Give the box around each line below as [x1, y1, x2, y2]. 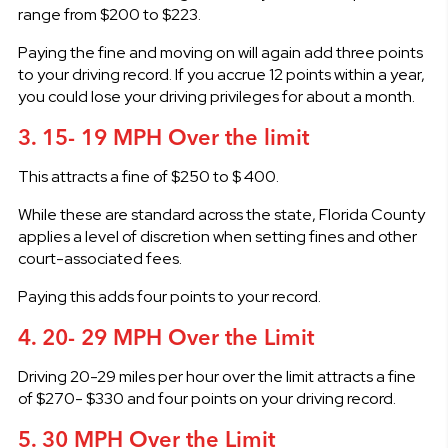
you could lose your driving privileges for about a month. [17, 85, 415, 107]
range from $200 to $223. [17, 3, 201, 25]
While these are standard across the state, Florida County [17, 203, 425, 225]
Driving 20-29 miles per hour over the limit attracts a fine [17, 365, 416, 387]
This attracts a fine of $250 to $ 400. [17, 165, 279, 187]
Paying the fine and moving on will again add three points [17, 41, 423, 63]
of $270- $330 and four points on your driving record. [17, 387, 396, 409]
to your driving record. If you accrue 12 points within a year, [17, 63, 425, 85]
